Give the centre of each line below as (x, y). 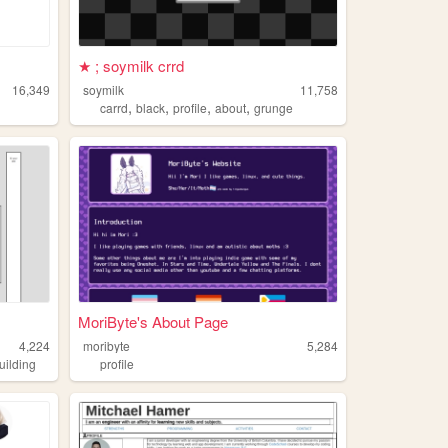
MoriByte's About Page (152, 321)
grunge (274, 108)
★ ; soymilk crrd (130, 66)
